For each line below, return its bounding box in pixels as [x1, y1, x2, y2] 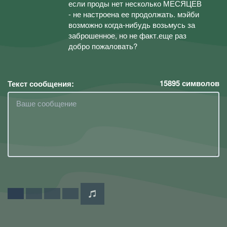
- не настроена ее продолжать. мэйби [68, 9, 199, 19]
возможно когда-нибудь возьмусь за [68, 19, 195, 30]
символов [180, 77, 219, 89]
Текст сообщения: [8, 78, 74, 89]
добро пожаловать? [68, 41, 137, 51]
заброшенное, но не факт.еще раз [68, 30, 186, 41]
